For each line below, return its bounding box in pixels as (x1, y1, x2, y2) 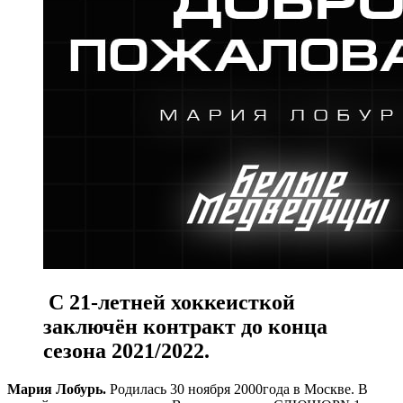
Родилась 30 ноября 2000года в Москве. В (106, 381, 368, 397)
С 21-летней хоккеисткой (43, 290, 295, 314)
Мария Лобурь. (7, 381, 106, 397)
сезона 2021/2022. (43, 338, 210, 363)
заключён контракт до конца (43, 314, 327, 338)
